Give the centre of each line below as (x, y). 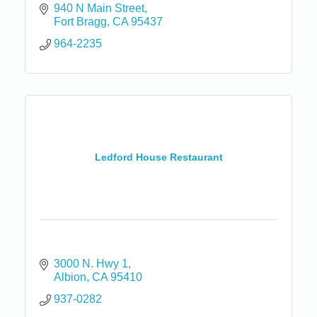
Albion (70, 277)
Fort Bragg (80, 21)
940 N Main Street (99, 8)
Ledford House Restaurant (158, 157)
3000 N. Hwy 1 (91, 263)
